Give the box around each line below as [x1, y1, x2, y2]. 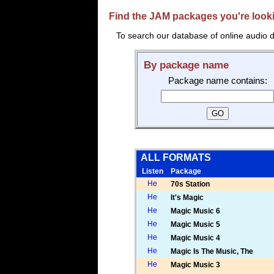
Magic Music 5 [170, 220, 220, 229]
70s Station [170, 180, 210, 188]
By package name [143, 59, 229, 71]
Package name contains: [168, 76, 267, 86]
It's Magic [170, 193, 204, 202]
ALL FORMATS [138, 152, 211, 163]
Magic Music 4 [170, 234, 220, 242]
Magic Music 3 [170, 261, 220, 269]
